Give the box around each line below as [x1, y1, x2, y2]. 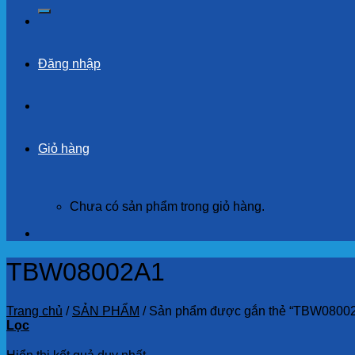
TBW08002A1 [6, 258, 165, 287]
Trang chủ [6, 303, 63, 318]
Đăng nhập [38, 57, 101, 71]
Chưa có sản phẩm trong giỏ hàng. [70, 200, 265, 213]
